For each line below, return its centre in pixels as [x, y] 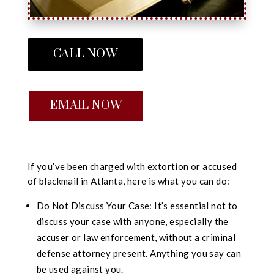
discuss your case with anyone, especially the [132, 222]
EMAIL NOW [86, 106]
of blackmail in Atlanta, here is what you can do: [128, 181]
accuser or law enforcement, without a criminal [136, 238]
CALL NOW [85, 54]
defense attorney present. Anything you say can [139, 254]
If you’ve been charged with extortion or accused [132, 167]
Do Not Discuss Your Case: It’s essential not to [137, 206]
